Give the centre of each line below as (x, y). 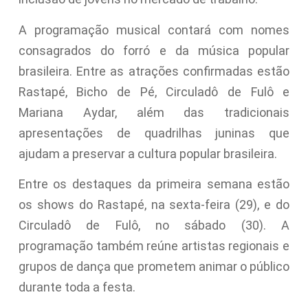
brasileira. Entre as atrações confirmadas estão (154, 71)
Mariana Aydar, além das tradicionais (154, 112)
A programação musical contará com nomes (154, 30)
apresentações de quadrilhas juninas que (154, 133)
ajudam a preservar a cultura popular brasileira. (147, 153)
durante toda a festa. (77, 287)
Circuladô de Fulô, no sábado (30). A (154, 225)
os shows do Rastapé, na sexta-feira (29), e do (154, 204)
